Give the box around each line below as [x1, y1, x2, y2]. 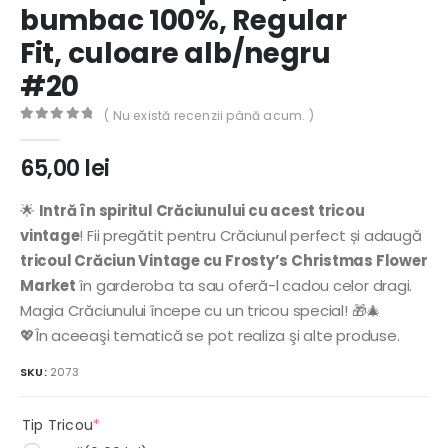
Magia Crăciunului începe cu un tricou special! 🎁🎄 [20, 300, 382, 322]
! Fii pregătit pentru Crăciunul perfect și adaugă [79, 225, 422, 247]
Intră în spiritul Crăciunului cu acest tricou [38, 200, 365, 222]
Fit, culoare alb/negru [20, 34, 331, 74]
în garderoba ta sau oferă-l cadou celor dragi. [75, 275, 413, 297]
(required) [99, 414, 174, 435]
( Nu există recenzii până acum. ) [104, 106, 314, 124]
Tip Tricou [22, 415, 93, 436]
